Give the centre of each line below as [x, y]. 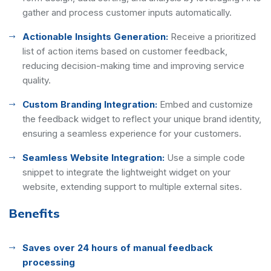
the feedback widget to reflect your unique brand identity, [142, 119]
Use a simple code [206, 157]
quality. [37, 80]
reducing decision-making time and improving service [133, 65]
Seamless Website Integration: [93, 157]
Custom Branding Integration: [90, 104]
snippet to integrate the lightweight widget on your [126, 172]
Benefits [34, 213]
